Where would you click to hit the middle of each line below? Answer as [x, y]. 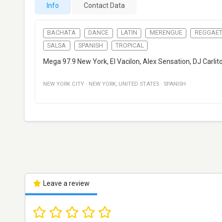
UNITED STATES [139, 84]
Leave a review [65, 184]
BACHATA [62, 33]
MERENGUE [166, 33]
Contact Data [104, 5]
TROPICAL [129, 45]
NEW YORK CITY [64, 84]
